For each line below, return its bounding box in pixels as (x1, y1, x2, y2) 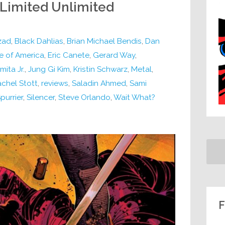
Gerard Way (92, 50, 135, 60)
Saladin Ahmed (71, 78, 126, 88)
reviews (41, 78, 68, 88)
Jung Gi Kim (28, 64, 70, 74)
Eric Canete (47, 50, 89, 60)
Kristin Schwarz (73, 64, 128, 74)
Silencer (26, 92, 55, 102)
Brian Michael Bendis (66, 36, 142, 46)
